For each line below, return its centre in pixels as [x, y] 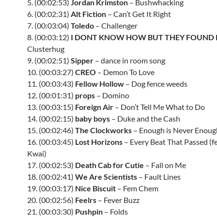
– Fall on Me [165, 165]
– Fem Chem [137, 188]
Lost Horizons [99, 142]
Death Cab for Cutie [109, 165]
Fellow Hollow [100, 84]
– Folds [115, 211]
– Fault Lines [159, 177]
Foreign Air [94, 107]
